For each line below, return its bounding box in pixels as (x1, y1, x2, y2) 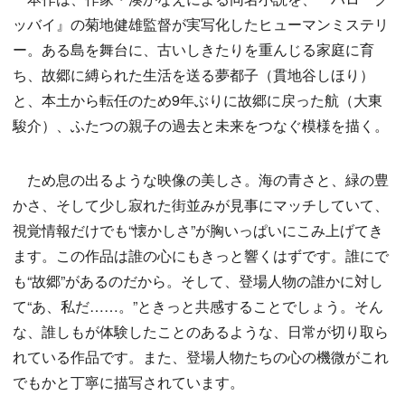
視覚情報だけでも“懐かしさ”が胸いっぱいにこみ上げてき (13, 220, 383, 241)
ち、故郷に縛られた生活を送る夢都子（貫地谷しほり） (13, 64, 374, 86)
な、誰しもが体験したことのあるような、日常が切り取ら (13, 321, 389, 343)
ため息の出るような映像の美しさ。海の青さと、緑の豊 (13, 169, 389, 191)
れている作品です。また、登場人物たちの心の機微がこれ (13, 346, 389, 368)
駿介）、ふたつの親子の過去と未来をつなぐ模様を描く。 (13, 115, 389, 137)
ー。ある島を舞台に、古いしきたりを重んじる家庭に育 (13, 39, 374, 61)
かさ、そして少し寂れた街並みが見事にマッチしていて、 (13, 194, 389, 216)
